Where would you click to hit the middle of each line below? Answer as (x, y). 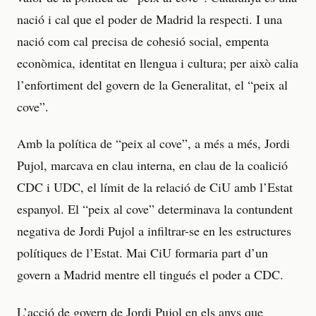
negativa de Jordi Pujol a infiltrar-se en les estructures (154, 231)
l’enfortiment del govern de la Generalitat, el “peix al (152, 84)
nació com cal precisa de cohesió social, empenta (143, 41)
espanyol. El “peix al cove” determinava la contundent (155, 209)
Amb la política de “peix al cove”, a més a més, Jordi (153, 144)
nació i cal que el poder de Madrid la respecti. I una (150, 19)
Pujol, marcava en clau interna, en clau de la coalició (152, 165)
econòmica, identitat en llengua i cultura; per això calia (158, 62)
